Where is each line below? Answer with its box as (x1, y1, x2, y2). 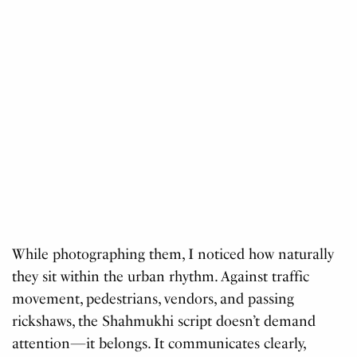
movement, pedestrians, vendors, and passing (12, 289, 295, 308)
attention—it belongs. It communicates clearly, (12, 334, 306, 352)
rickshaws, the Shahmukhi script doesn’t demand (12, 312, 316, 330)
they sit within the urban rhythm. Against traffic (12, 267, 310, 285)
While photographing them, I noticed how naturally (12, 245, 335, 263)
